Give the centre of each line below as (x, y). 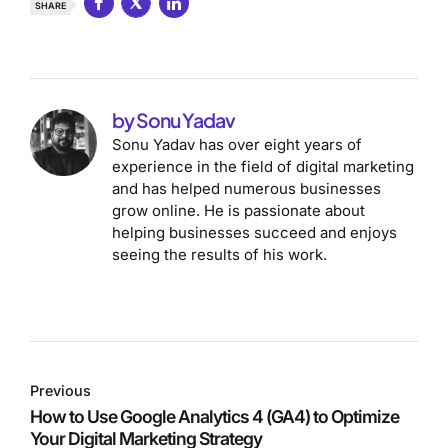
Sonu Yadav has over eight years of (237, 145)
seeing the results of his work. (220, 255)
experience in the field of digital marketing (263, 167)
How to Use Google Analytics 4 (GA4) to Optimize (214, 416)
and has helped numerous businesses (247, 189)
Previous (60, 391)
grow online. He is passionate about (239, 211)
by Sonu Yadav (174, 120)
